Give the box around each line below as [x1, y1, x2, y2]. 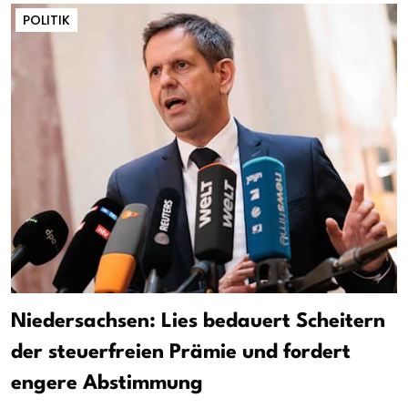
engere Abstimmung [11, 373, 203, 394]
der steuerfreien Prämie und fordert [11, 342, 351, 363]
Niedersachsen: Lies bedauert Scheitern [11, 311, 385, 332]
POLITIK [23, 10, 70, 29]
